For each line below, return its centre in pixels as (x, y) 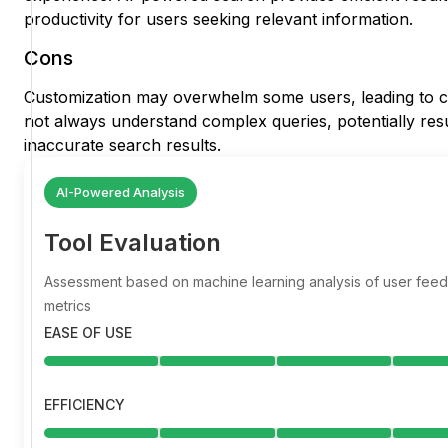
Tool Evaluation (132, 243)
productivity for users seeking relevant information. (218, 19)
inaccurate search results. (122, 145)
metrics (67, 306)
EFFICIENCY (84, 405)
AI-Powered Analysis (120, 192)
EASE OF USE (88, 333)
